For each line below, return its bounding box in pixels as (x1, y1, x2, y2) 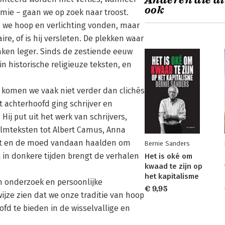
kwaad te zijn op (145, 162, 202, 171)
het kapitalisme (145, 172, 199, 181)
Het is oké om (145, 152, 192, 161)
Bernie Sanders (145, 140, 189, 147)
